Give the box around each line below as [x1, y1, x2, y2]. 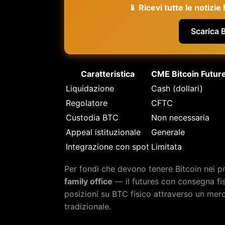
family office [64, 176, 113, 186]
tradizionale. [64, 201, 111, 211]
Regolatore [66, 97, 107, 108]
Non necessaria [151, 112, 209, 123]
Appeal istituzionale [66, 127, 141, 137]
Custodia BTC [66, 112, 119, 123]
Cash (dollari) [151, 83, 203, 93]
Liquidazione [66, 83, 114, 93]
